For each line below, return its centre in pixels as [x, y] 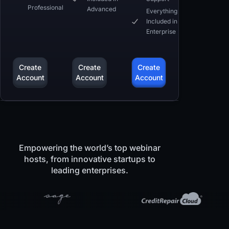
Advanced [101, 9]
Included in [162, 21]
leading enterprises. [89, 170]
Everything [162, 11]
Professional [45, 8]
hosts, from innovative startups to [89, 159]
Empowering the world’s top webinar [89, 148]
